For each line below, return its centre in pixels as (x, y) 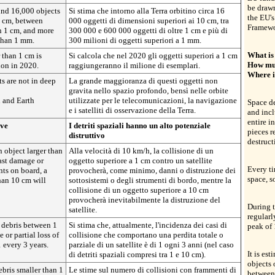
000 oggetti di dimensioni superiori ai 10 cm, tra (149, 21)
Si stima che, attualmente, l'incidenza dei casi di (148, 225)
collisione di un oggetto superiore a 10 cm (139, 190)
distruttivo (87, 135)
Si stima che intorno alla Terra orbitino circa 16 (147, 11)
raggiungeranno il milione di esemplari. (134, 65)
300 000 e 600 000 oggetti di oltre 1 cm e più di (148, 30)
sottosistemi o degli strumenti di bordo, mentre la (150, 180)
